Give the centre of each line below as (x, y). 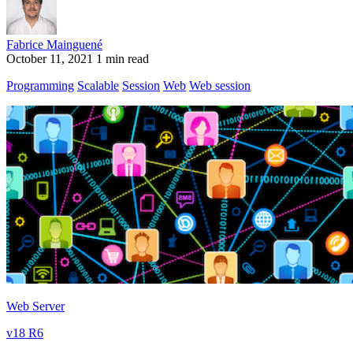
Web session (220, 86)
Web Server (35, 307)
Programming (40, 86)
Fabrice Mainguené (54, 45)
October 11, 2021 (50, 59)
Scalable (98, 86)
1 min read (123, 59)
